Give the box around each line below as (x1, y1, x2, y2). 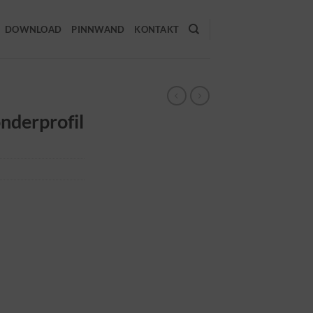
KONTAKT (134, 23, 180, 35)
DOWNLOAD (5, 23, 62, 35)
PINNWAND (71, 23, 125, 35)
